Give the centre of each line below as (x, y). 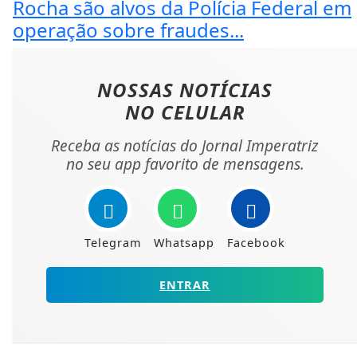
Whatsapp (184, 243)
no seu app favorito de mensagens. (185, 164)
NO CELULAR (185, 112)
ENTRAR (185, 285)
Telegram (113, 243)
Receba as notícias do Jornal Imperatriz (185, 146)
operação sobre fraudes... (128, 30)
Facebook (256, 243)
